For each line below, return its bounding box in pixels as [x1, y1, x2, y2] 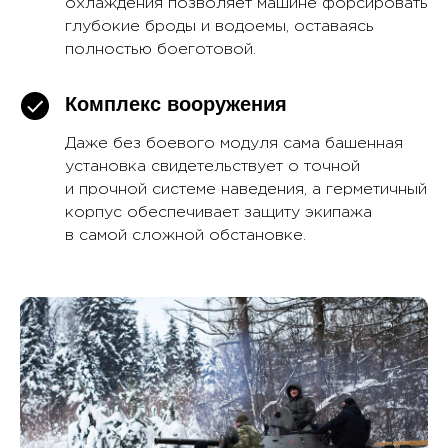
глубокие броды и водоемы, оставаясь [65, 19, 374, 35]
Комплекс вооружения [65, 93, 287, 116]
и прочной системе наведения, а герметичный [65, 182, 427, 198]
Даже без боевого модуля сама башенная [65, 136, 403, 152]
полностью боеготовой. [65, 42, 256, 58]
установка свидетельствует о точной [65, 159, 360, 175]
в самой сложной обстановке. [65, 228, 306, 244]
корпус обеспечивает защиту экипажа [65, 205, 372, 221]
